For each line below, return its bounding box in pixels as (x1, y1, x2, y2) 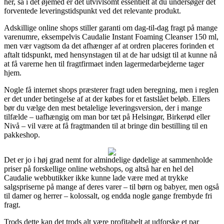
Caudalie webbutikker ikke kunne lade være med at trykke (4, 173, 188, 182)
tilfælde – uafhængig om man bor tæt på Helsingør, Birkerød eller (4, 112, 210, 121)
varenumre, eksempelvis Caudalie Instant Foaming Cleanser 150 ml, (4, 32, 218, 41)
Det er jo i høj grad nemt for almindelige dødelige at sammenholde (4, 155, 212, 164)
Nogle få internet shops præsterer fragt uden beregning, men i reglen (4, 85, 218, 94)
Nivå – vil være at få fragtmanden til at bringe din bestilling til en (4, 121, 207, 130)
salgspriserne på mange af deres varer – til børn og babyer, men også (4, 182, 219, 191)
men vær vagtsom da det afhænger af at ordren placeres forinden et (4, 41, 214, 50)
